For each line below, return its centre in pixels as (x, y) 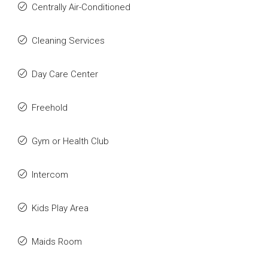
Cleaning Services (68, 41)
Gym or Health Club (70, 141)
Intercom (50, 175)
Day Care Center (65, 74)
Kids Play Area (60, 208)
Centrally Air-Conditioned (81, 7)
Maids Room (57, 242)
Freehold (50, 108)
